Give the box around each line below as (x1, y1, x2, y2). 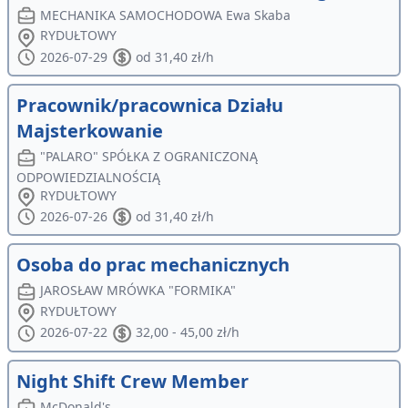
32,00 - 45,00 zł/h (135, 323, 240, 342)
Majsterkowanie (16, 118, 163, 144)
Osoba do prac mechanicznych (16, 252, 290, 278)
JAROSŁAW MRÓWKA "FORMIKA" (40, 281, 237, 300)
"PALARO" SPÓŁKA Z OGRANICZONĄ (40, 148, 259, 166)
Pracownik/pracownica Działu (16, 93, 283, 118)
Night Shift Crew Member (16, 368, 249, 393)
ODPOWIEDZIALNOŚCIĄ (16, 168, 160, 186)
